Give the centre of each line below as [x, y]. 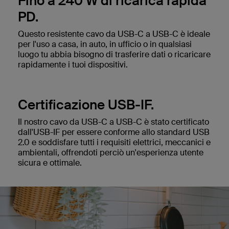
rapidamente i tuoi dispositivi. [73, 65]
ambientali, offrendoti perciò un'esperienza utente [111, 153]
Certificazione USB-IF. [86, 105]
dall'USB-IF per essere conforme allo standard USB [114, 132]
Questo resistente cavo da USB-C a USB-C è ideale [114, 34]
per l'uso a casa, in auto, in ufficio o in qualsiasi [105, 44]
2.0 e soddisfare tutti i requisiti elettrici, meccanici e [114, 143]
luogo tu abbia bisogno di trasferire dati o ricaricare [114, 55]
